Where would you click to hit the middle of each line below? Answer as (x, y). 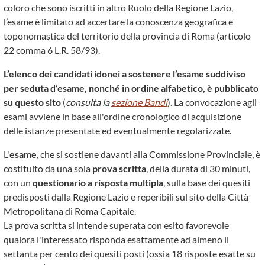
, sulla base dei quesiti (207, 182)
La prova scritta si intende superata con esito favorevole (116, 225)
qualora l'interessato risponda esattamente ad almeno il (116, 239)
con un (18, 182)
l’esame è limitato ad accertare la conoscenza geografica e (118, 22)
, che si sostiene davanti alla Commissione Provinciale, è (148, 154)
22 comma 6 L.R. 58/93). (52, 50)
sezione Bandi (139, 102)
